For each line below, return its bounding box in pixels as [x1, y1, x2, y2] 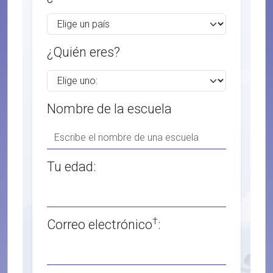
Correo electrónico [47, 217, 152, 232]
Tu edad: [47, 159, 96, 174]
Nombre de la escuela [47, 101, 172, 116]
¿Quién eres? [47, 44, 120, 60]
